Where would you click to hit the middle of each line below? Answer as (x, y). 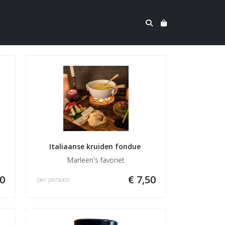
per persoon (53, 180)
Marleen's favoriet (96, 160)
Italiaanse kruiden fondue (96, 146)
